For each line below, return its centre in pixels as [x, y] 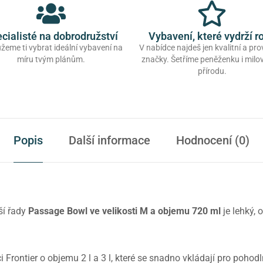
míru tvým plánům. [51, 60]
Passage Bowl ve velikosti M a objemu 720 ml [126, 211]
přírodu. [212, 71]
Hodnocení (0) [213, 141]
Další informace [109, 141]
